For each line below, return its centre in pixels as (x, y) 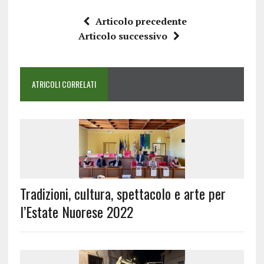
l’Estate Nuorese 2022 (76, 212)
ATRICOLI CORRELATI (64, 84)
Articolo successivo (123, 36)
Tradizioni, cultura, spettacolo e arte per (123, 194)
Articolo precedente (141, 22)
